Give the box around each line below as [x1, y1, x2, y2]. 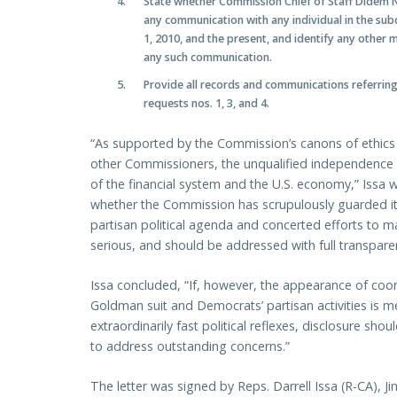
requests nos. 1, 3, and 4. [144, 96, 270, 112]
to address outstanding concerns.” [90, 337, 290, 354]
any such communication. [144, 50, 273, 66]
